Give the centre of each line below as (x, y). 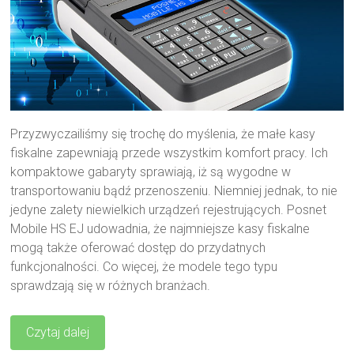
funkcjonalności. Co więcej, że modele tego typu (144, 267)
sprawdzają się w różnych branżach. (111, 286)
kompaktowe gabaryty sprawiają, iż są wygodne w (151, 172)
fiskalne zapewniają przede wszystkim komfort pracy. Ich (169, 153)
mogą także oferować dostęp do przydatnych (138, 248)
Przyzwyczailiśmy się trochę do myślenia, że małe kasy (163, 134)
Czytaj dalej (58, 333)
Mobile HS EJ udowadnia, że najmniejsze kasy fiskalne (160, 229)
